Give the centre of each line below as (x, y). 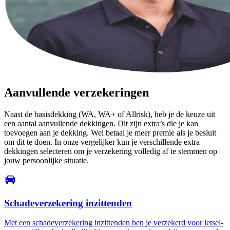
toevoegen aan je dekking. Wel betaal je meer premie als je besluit (110, 132)
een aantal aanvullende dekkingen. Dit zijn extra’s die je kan (101, 123)
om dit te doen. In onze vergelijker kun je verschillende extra (102, 142)
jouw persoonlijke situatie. (46, 160)
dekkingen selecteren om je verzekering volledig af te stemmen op (111, 151)
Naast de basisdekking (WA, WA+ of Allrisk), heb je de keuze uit (110, 114)
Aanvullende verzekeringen (76, 92)
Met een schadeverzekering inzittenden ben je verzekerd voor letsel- (114, 223)
